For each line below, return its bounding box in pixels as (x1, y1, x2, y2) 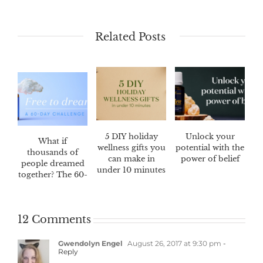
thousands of (27, 147, 78, 158)
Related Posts (95, 31, 166, 44)
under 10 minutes (97, 164, 166, 175)
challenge (34, 203, 71, 214)
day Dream (31, 181, 74, 191)
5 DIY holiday (104, 131, 158, 141)
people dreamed (21, 159, 85, 169)
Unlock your (185, 131, 235, 141)
